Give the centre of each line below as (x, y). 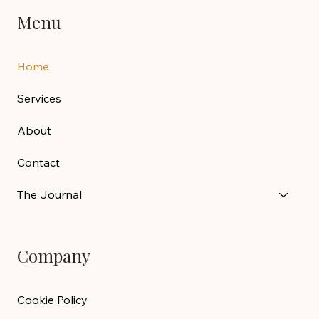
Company (54, 255)
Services (39, 98)
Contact (38, 162)
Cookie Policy (52, 299)
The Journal (49, 194)
